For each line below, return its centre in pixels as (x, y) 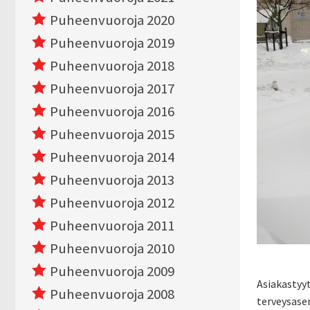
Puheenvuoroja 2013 (112, 180)
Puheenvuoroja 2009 (112, 271)
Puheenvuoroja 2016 (112, 111)
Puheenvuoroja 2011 (112, 226)
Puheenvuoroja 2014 (112, 157)
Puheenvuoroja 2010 (112, 248)
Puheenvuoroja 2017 (112, 89)
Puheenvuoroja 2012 (112, 203)
